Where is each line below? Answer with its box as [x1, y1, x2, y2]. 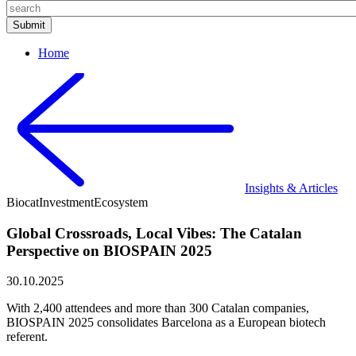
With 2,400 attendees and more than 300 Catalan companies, [6, 301, 309, 315]
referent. [6, 330, 48, 344]
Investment [39, 195, 94, 209]
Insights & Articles [245, 181, 338, 195]
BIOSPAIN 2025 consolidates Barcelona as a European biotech [6, 315, 326, 330]
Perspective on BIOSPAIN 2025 [6, 242, 212, 259]
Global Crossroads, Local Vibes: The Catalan [6, 224, 302, 242]
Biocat [6, 195, 39, 209]
